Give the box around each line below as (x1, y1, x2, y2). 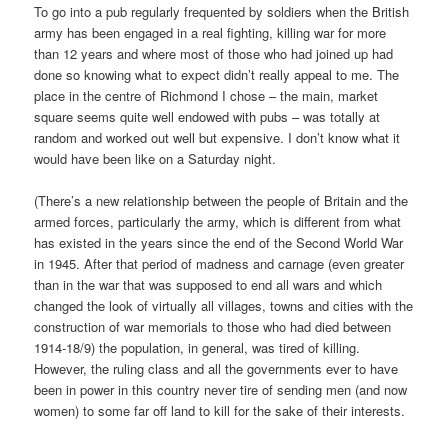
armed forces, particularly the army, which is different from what (34, 212, 402, 232)
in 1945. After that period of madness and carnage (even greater (34, 254, 405, 274)
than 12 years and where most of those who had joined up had (34, 44, 394, 64)
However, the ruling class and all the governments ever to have (34, 359, 399, 379)
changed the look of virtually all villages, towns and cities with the (34, 296, 414, 316)
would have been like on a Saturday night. (34, 149, 277, 169)
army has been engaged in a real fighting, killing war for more (34, 23, 387, 43)
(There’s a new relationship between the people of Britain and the (34, 191, 409, 211)
